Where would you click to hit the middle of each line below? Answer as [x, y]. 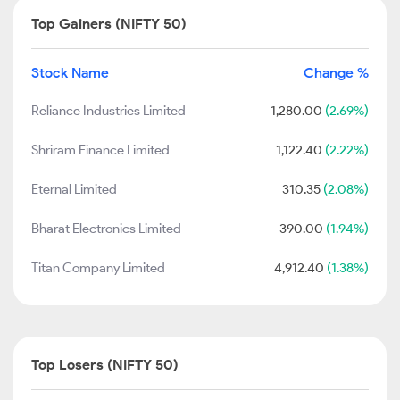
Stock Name [70, 73]
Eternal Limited [74, 189]
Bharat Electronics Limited [106, 229]
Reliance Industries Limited [108, 111]
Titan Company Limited [98, 268]
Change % [336, 73]
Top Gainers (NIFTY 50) [109, 24]
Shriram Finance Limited [100, 150]
